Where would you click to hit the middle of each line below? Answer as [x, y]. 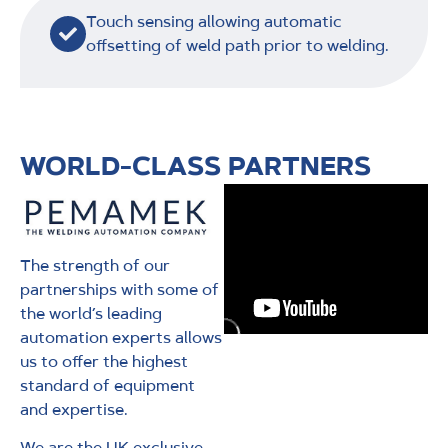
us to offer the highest [104, 361]
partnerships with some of [119, 289]
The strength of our [95, 265]
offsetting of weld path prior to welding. [237, 45]
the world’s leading [91, 313]
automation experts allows [121, 337]
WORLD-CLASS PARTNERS [195, 165]
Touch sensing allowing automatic [214, 21]
